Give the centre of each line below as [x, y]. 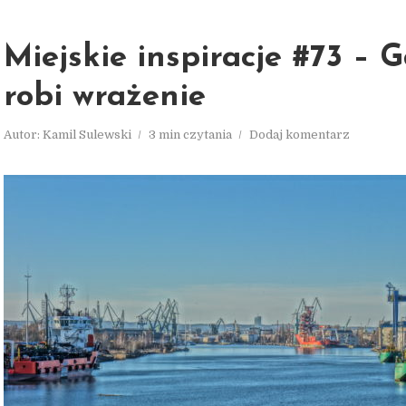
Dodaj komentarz [300, 135]
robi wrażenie [105, 97]
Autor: [23, 135]
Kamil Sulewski [87, 135]
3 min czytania [190, 135]
